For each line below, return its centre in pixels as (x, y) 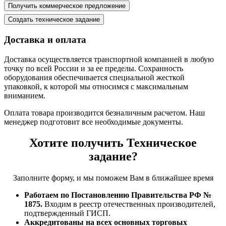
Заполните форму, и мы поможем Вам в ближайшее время (113, 178)
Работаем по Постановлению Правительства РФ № (118, 195)
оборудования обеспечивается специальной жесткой (94, 77)
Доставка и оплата (45, 39)
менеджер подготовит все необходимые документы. (94, 122)
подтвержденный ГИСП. (67, 213)
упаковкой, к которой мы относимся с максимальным (96, 86)
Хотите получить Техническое (113, 143)
